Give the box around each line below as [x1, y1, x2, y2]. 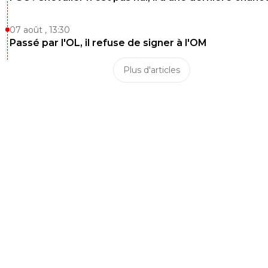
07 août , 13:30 [10, 25, 70, 36]
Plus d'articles [123, 65, 180, 76]
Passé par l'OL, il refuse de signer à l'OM [10, 37, 207, 49]
